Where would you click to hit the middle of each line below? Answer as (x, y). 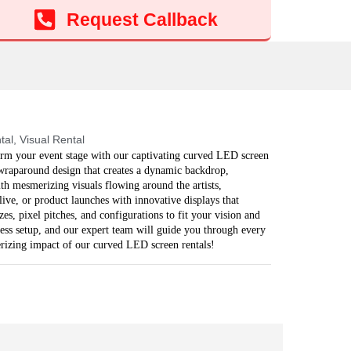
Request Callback (142, 20)
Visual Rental (52, 139)
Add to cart (233, 14)
